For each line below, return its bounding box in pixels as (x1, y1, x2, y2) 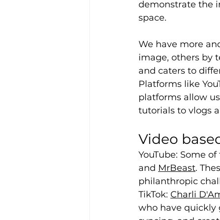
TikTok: (138, 189, 170, 200)
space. (138, 12, 166, 24)
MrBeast (158, 163, 195, 174)
